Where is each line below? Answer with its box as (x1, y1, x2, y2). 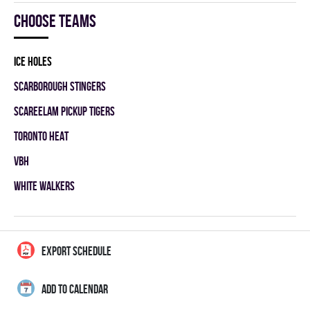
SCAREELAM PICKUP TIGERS (14, 104, 115, 118)
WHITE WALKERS (14, 179, 75, 192)
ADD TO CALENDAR (42, 282, 108, 295)
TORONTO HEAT (14, 129, 69, 143)
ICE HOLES (14, 55, 52, 68)
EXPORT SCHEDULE (42, 244, 111, 257)
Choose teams (14, 11, 96, 30)
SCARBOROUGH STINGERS (14, 80, 106, 93)
